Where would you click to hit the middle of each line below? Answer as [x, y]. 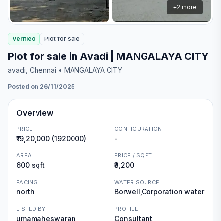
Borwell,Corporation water [159, 192]
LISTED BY [31, 209]
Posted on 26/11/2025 [41, 87]
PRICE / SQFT [133, 155]
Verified [24, 39]
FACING [27, 182]
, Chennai [41, 70]
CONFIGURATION [138, 129]
